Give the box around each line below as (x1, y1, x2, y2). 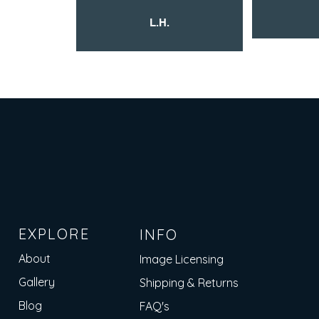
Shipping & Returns (140, 276, 239, 290)
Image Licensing (140, 252, 224, 266)
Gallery (19, 275, 55, 289)
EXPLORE (19, 225, 90, 243)
